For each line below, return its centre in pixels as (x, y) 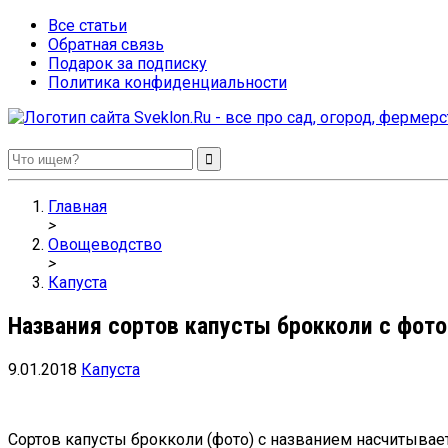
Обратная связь (106, 44)
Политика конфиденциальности (167, 82)
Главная (77, 206)
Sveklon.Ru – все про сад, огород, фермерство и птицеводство (213, 152)
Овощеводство (105, 244)
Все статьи (87, 25)
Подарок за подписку (127, 63)
